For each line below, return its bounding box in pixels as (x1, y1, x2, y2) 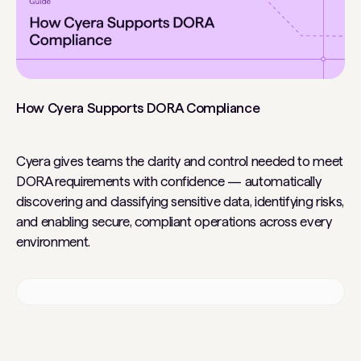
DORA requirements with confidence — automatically (16, 172, 322, 189)
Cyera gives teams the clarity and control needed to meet (16, 152, 343, 169)
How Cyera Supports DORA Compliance (16, 99, 260, 116)
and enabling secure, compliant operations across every (16, 213, 332, 230)
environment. (16, 233, 90, 250)
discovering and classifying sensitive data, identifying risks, (16, 193, 344, 210)
